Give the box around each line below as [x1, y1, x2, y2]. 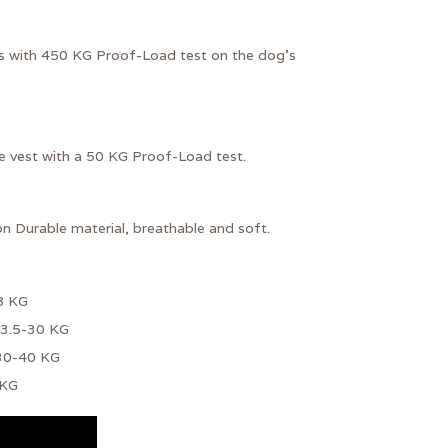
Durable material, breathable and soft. [11, 219, 270, 238]
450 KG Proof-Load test [41, 45, 207, 64]
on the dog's [207, 45, 296, 64]
